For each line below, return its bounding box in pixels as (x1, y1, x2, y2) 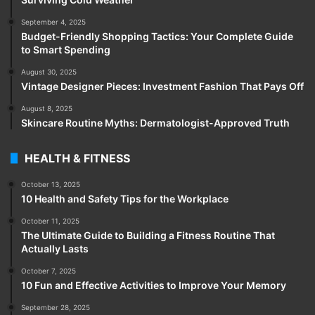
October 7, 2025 (21, 266, 76, 276)
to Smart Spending (21, 44, 110, 56)
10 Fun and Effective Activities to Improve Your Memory (21, 279, 286, 292)
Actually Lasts (21, 243, 89, 255)
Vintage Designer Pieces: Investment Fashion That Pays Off (21, 80, 304, 93)
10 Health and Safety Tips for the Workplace (21, 193, 229, 205)
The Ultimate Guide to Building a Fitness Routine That (21, 229, 275, 242)
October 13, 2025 (21, 180, 80, 189)
